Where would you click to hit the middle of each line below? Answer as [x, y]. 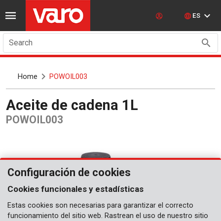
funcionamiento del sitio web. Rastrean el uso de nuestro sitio [108, 216]
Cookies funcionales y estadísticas [75, 189]
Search [21, 43]
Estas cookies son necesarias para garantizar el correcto [100, 205]
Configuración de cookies [69, 172]
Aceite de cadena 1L [77, 105]
